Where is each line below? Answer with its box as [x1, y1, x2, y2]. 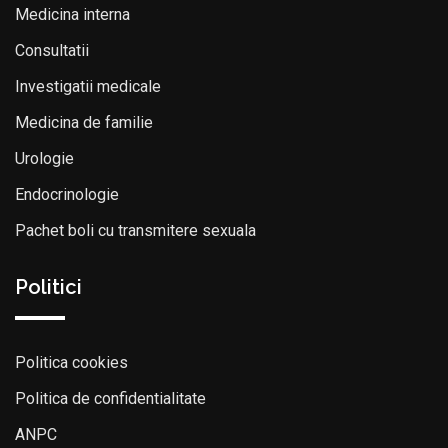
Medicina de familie [15, 113, 153, 132]
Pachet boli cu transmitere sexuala [15, 221, 256, 240]
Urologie [15, 149, 74, 168]
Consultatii [15, 41, 89, 60]
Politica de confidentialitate [15, 389, 206, 408]
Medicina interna [15, 5, 130, 24]
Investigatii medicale [15, 77, 161, 96]
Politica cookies [15, 353, 128, 372]
